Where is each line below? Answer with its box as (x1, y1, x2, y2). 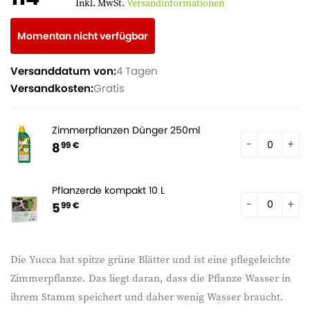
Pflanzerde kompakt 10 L (52, 183, 165, 197)
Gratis (93, 81, 125, 95)
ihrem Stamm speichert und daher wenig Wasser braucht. (10, 289, 284, 304)
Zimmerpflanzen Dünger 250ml (52, 123, 200, 137)
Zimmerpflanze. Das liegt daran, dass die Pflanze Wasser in (10, 271, 291, 285)
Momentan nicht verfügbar (17, 29, 148, 43)
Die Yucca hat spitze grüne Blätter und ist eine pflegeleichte (10, 252, 291, 266)
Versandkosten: (10, 81, 93, 95)
